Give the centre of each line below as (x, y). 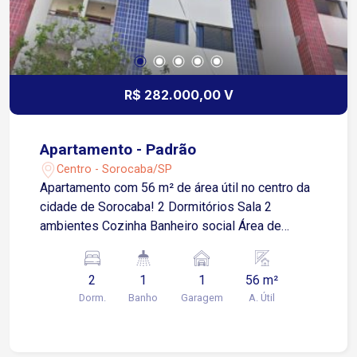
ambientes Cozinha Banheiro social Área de (161, 226)
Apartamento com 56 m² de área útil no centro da (175, 188)
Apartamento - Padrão (118, 150)
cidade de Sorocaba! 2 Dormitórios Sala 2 (99, 207)
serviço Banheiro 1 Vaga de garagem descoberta (176, 245)
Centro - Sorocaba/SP (115, 169)
